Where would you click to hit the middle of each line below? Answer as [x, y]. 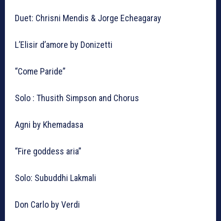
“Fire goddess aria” [48, 151]
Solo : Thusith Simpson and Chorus [77, 98]
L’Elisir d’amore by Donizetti [64, 45]
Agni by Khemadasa [50, 125]
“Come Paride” [40, 72]
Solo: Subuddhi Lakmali [55, 178]
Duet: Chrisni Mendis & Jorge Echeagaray [88, 18]
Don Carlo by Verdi [47, 205]
